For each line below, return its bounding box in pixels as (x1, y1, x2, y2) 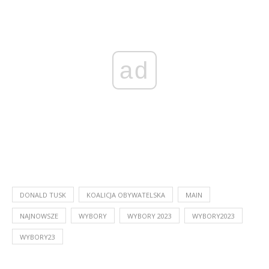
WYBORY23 (20, 232, 55, 242)
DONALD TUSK (20, 190, 66, 200)
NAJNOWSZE (20, 211, 58, 221)
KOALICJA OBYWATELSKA (86, 190, 165, 200)
